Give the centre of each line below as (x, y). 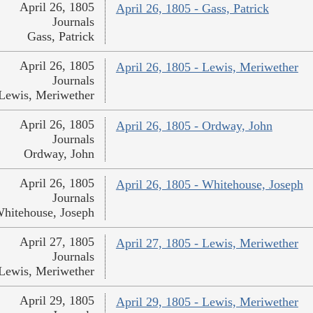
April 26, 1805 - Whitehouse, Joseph (209, 185)
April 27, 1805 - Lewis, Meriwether (207, 243)
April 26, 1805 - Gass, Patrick (192, 9)
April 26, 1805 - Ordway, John (194, 126)
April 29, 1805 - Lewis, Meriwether (207, 302)
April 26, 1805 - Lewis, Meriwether (207, 67)
